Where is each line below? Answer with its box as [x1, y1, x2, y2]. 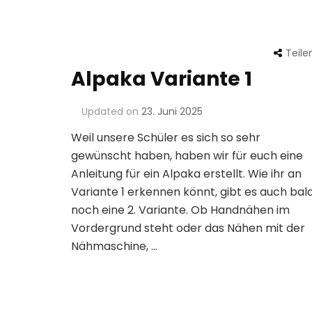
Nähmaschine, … [71, 238, 157, 255]
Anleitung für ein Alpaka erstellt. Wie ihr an [71, 166, 302, 182]
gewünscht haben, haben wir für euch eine [71, 148, 303, 164]
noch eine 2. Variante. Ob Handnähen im [71, 202, 290, 219]
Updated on [81, 104, 141, 119]
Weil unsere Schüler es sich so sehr [71, 130, 260, 146]
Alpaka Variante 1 [71, 65, 252, 93]
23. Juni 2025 [141, 104, 203, 119]
